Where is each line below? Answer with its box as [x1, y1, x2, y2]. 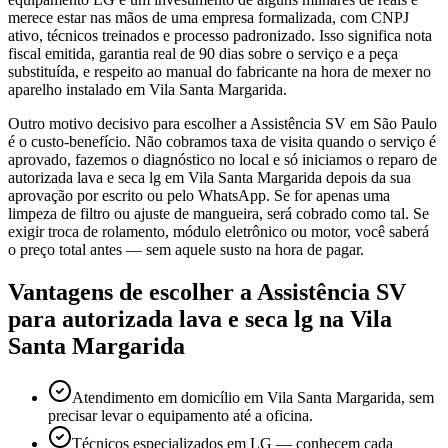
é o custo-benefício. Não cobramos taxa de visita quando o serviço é [8, 132, 436, 150]
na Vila [319, 305, 392, 332]
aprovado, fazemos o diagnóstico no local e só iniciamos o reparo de [8, 150, 437, 168]
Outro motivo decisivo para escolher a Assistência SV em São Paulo [8, 114, 437, 132]
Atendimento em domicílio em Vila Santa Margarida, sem [72, 389, 434, 407]
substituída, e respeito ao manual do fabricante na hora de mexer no [8, 62, 431, 80]
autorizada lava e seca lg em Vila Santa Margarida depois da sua [8, 168, 411, 186]
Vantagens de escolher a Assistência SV [8, 278, 406, 305]
